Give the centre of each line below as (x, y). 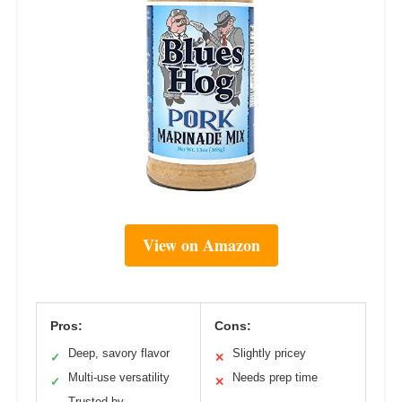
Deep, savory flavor (119, 354)
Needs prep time (275, 378)
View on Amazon (201, 245)
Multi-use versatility (119, 378)
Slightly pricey (269, 354)
